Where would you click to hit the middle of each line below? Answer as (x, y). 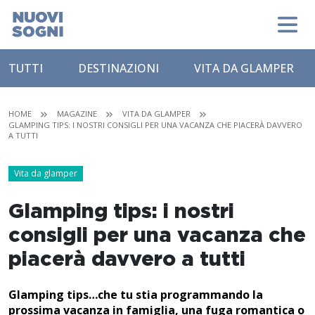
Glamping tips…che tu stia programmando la (136, 295)
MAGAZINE (77, 114)
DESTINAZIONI (118, 68)
